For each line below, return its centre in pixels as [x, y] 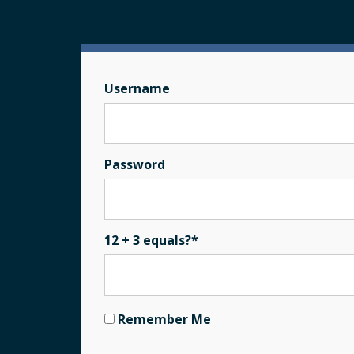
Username [137, 88]
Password [135, 164]
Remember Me [163, 319]
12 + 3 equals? [148, 240]
